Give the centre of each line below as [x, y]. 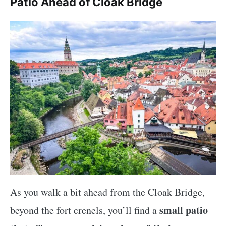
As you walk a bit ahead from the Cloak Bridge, [107, 192]
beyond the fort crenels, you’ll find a [85, 210]
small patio [184, 210]
